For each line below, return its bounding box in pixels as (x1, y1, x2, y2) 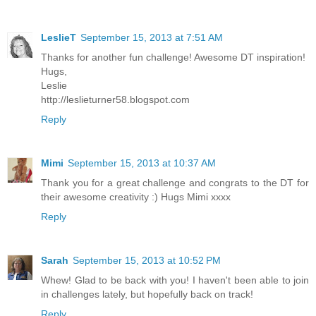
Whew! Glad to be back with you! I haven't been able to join (41, 274, 309, 286)
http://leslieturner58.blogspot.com (41, 93, 190, 105)
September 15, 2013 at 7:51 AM (80, 31, 223, 43)
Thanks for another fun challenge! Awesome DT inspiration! (41, 51, 305, 63)
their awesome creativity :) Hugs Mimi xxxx (41, 190, 231, 202)
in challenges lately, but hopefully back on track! (41, 288, 253, 300)
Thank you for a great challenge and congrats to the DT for (41, 176, 309, 188)
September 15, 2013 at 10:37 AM (68, 157, 216, 169)
